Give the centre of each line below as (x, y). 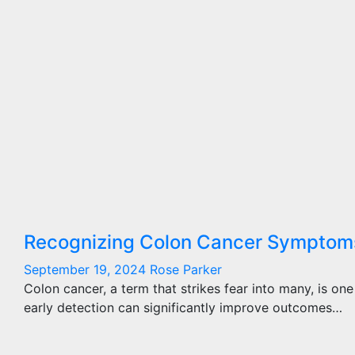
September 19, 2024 (87, 269)
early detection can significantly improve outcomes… (183, 307)
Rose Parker (186, 269)
